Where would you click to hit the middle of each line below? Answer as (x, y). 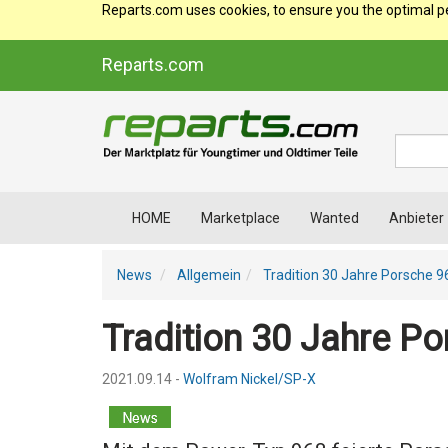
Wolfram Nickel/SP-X (249, 379)
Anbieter (416, 218)
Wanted (334, 218)
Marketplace (240, 218)
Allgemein (209, 275)
